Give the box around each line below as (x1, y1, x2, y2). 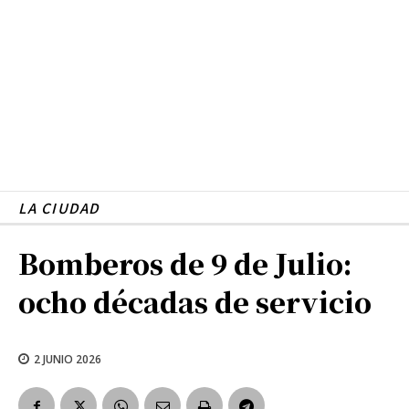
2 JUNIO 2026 (34, 351, 101, 367)
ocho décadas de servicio (18, 280, 372, 321)
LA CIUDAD (18, 197, 100, 217)
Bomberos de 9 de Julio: (18, 242, 352, 283)
